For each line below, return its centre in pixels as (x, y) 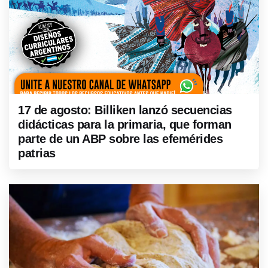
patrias (37, 153)
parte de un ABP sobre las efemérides (120, 138)
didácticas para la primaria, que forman (125, 124)
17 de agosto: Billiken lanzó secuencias (125, 110)
